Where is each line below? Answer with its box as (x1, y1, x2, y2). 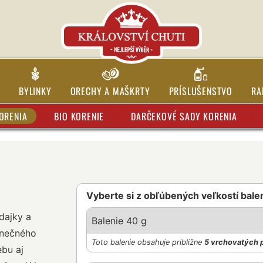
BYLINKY (19, 84, 52, 98)
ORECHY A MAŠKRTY (70, 84, 150, 98)
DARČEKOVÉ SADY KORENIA (131, 109, 237, 123)
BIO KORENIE (54, 109, 104, 123)
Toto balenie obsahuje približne (91, 238, 204, 247)
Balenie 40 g (91, 215, 147, 227)
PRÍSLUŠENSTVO (168, 84, 232, 98)
